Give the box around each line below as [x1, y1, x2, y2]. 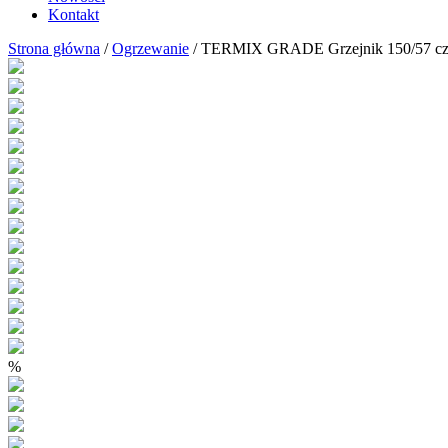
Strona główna [8, 40, 100, 57]
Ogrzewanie [112, 40, 189, 57]
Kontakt [48, 6, 99, 23]
